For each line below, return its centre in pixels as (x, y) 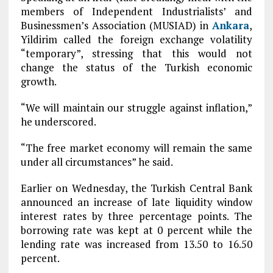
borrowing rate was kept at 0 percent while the (136, 230)
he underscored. (58, 122)
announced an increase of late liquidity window (136, 202)
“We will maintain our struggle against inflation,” (136, 108)
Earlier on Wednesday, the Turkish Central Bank (136, 188)
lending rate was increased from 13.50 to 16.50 (136, 244)
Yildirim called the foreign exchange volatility (136, 39)
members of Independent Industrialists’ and (136, 11)
